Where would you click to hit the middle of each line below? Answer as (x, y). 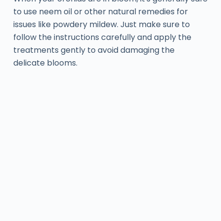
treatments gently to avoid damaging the (94, 50)
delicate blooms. (45, 63)
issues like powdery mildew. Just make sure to (101, 24)
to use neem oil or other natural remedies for (100, 11)
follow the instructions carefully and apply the (102, 37)
